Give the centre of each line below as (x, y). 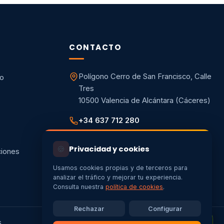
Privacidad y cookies (109, 149)
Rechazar (89, 208)
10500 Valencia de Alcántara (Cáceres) (145, 100)
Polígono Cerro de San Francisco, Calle (145, 76)
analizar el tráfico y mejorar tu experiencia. (118, 177)
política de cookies (134, 187)
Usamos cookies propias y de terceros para (120, 168)
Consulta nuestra (79, 187)
